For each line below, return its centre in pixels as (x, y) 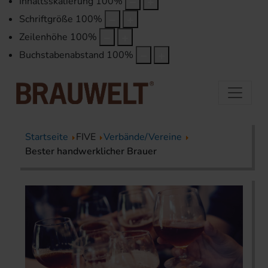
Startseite (47, 137)
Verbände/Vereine (143, 137)
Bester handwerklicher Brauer (91, 151)
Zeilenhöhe (43, 37)
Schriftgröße (46, 19)
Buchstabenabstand (62, 55)
